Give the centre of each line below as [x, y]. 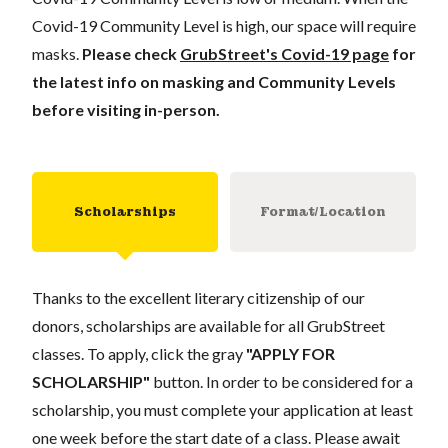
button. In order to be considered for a [281, 381]
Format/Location [323, 211]
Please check [131, 53]
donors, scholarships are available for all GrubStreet [208, 325]
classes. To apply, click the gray [139, 353]
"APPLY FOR [290, 353]
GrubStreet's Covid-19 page [284, 53]
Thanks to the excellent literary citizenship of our [198, 297]
